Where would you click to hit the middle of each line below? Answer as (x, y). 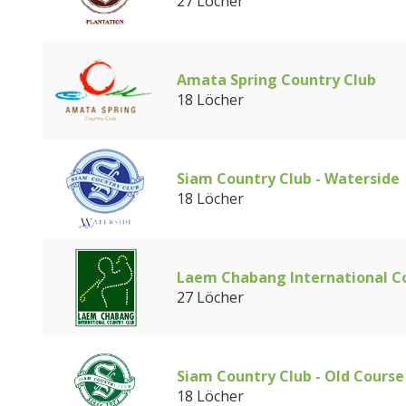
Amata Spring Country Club (276, 80)
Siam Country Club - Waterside (288, 179)
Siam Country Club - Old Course (290, 376)
